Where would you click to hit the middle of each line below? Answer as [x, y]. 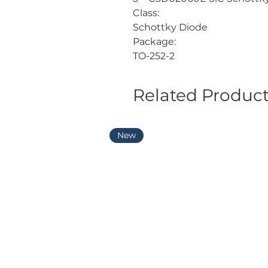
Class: [146, 13]
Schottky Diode [170, 28]
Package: [154, 42]
